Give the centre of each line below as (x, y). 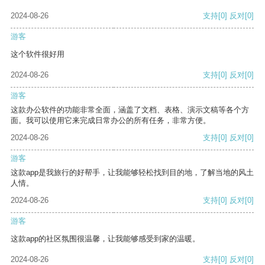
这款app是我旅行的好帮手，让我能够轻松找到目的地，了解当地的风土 (132, 173)
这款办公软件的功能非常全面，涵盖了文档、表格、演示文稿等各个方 (130, 110)
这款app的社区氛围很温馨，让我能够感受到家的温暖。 (105, 239)
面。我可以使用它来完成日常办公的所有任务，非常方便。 (111, 121)
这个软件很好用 (38, 54)
